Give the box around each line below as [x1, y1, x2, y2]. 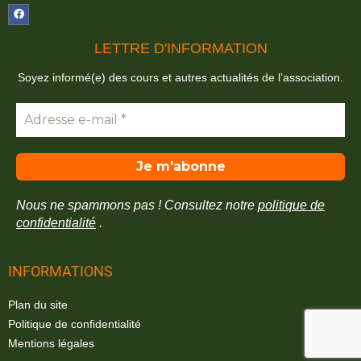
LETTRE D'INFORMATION [93, 40, 268, 56]
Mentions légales [8, 337, 94, 350]
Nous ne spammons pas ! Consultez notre [16, 198, 258, 212]
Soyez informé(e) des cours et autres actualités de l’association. [18, 71, 343, 84]
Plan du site [8, 298, 68, 311]
